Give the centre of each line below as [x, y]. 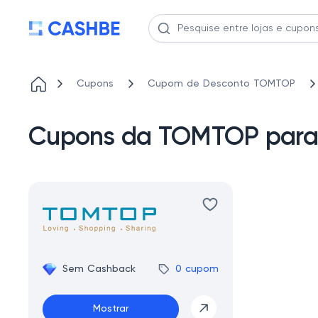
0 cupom [197, 269]
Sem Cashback [99, 269]
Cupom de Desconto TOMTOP [221, 84]
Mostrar [111, 309]
